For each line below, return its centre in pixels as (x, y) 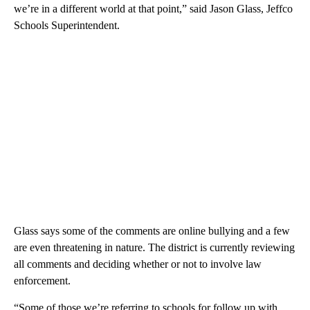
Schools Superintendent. (67, 25)
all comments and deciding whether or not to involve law (138, 264)
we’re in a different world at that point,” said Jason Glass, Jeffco (153, 8)
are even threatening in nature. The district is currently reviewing (154, 247)
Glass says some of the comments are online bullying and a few (152, 230)
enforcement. (42, 280)
